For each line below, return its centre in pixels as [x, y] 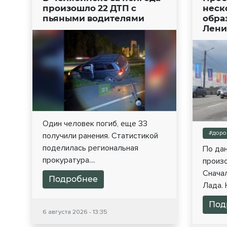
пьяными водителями [93, 18]
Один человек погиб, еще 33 [95, 123]
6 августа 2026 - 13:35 [75, 212]
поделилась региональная [90, 148]
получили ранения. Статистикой [100, 136]
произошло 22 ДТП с [89, 8]
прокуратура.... [69, 160]
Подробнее [73, 179]
